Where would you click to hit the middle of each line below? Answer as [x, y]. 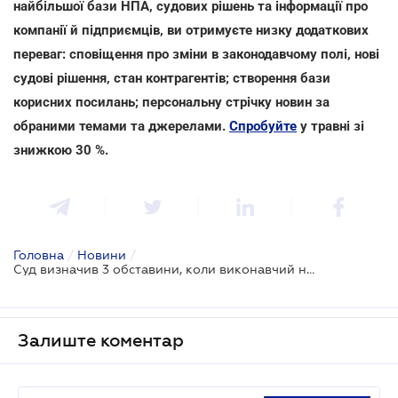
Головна [39, 255]
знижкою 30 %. [61, 150]
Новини [102, 255]
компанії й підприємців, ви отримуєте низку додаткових [191, 30]
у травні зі [330, 126]
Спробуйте [263, 126]
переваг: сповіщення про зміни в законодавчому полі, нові [196, 54]
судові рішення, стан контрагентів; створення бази [172, 78]
